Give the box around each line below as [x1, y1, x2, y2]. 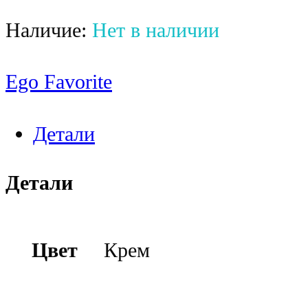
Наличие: [5, 18, 92, 42]
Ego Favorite [5, 70, 112, 94]
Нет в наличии [92, 18, 219, 42]
